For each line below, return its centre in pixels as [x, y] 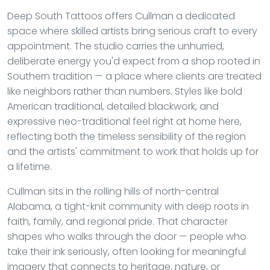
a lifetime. [30, 167]
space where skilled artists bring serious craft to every [132, 31]
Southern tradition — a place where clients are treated [134, 76]
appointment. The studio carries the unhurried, [116, 46]
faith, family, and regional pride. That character [118, 221]
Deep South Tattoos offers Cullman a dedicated [121, 16]
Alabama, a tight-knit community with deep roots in [128, 206]
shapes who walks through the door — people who [127, 237]
